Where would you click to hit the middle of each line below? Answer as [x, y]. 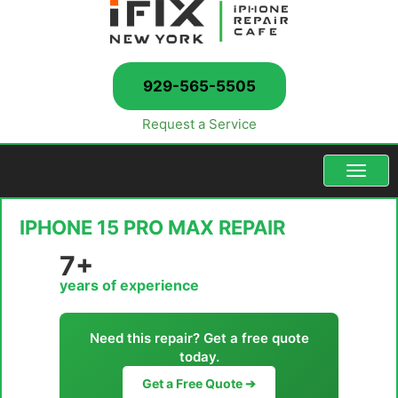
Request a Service [199, 124]
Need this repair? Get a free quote [199, 338]
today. [199, 357]
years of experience [129, 286]
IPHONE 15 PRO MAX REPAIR [152, 228]
